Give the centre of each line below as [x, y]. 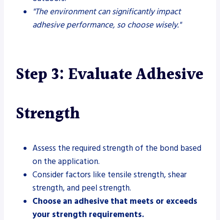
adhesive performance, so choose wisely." [107, 25]
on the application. [66, 161]
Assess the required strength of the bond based [117, 148]
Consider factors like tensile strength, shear [110, 175]
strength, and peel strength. [82, 188]
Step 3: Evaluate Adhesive [110, 75]
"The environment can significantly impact [107, 12]
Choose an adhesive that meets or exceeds [115, 201]
